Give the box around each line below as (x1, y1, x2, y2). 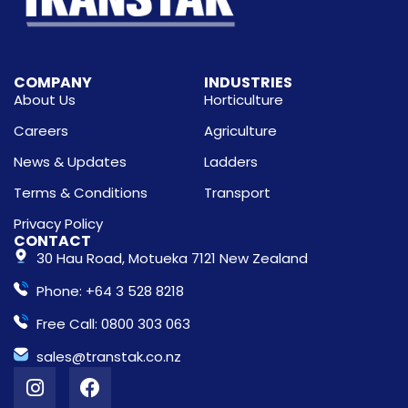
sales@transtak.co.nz (36, 346, 181, 366)
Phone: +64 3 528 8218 (36, 280, 184, 301)
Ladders (204, 151, 258, 171)
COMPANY (14, 71, 92, 93)
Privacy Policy (14, 213, 103, 233)
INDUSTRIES (204, 71, 292, 93)
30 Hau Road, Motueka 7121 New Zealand (36, 248, 308, 268)
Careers (14, 120, 68, 140)
